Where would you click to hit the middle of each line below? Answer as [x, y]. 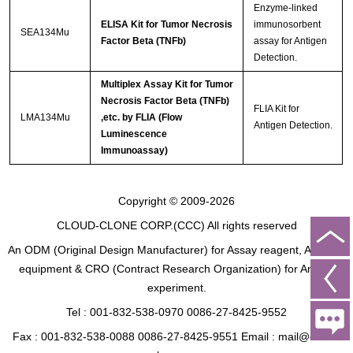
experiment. [176, 288]
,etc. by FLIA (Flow [141, 117]
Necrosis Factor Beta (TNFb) [165, 100]
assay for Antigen [290, 41]
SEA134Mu [45, 32]
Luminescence [134, 134]
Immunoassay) [134, 150]
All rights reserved [251, 226]
